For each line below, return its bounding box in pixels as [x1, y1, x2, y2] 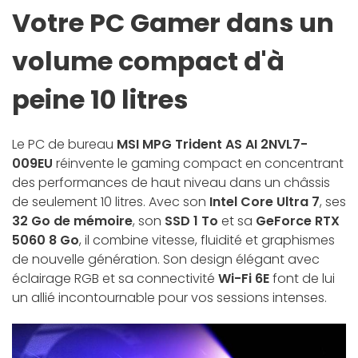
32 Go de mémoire [12, 212, 133, 231]
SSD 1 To [165, 212, 218, 231]
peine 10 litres [12, 82, 188, 118]
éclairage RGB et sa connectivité [12, 269, 218, 288]
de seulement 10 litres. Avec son [12, 193, 209, 212]
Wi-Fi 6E [218, 269, 269, 288]
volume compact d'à [12, 43, 284, 80]
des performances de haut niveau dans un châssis [12, 173, 330, 193]
